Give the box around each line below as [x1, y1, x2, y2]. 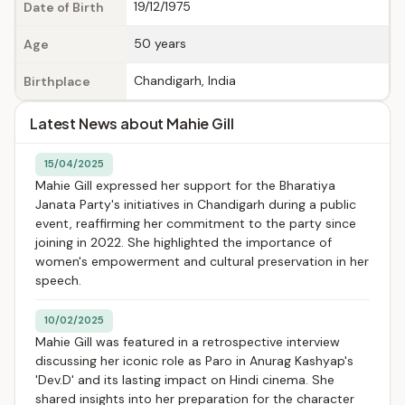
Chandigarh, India [134, 72, 236, 89]
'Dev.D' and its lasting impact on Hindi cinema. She [35, 372, 334, 388]
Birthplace [24, 73, 90, 89]
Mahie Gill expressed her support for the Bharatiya [35, 177, 335, 193]
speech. [35, 272, 81, 288]
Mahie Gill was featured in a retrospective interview [35, 334, 340, 350]
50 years [134, 35, 186, 52]
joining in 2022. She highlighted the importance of [35, 234, 332, 250]
